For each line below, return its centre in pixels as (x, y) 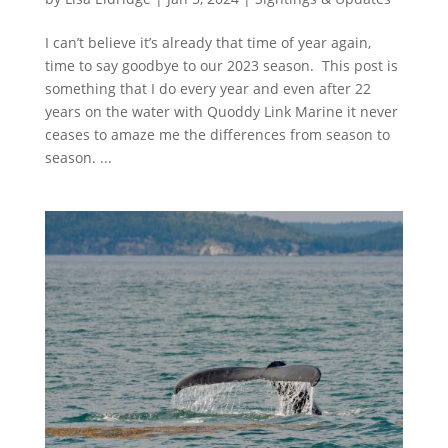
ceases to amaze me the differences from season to (217, 134)
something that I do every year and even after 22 (207, 88)
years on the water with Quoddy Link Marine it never (221, 111)
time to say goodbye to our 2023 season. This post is (221, 65)
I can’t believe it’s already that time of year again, (207, 42)
